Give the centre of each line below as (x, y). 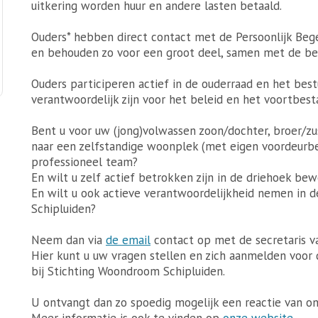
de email (128, 240)
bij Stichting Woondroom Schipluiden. (128, 271)
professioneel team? (84, 162)
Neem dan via (68, 240)
